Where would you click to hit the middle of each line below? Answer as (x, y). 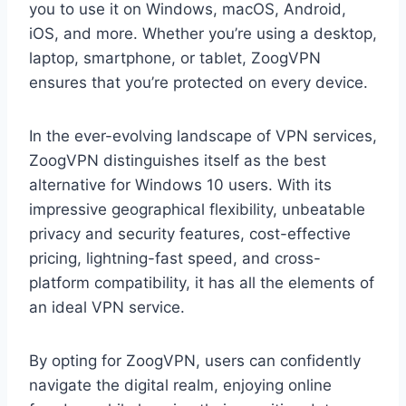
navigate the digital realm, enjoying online (180, 386)
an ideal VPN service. (107, 308)
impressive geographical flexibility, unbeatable (197, 210)
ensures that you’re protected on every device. (198, 83)
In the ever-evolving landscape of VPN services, (203, 136)
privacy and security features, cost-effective (190, 234)
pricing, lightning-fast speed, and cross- (175, 259)
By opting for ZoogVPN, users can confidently (195, 361)
